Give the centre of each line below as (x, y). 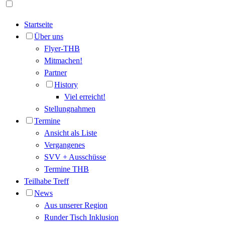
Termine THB (67, 169)
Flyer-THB (62, 49)
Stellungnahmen (70, 109)
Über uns (49, 37)
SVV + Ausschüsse (75, 157)
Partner (55, 73)
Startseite (38, 25)
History (66, 85)
